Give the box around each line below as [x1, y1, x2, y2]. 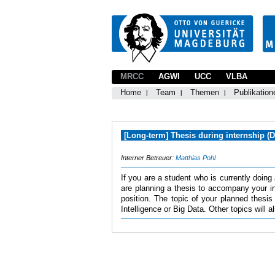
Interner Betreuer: [121, 154, 176, 161]
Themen [190, 88, 219, 97]
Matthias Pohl [176, 154, 215, 161]
